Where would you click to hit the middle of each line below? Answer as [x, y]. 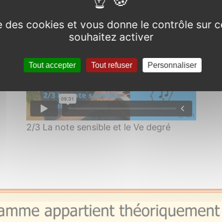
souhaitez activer [111, 37]
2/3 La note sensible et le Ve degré [98, 127]
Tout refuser [111, 65]
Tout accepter [52, 65]
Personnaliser [172, 65]
